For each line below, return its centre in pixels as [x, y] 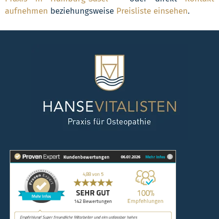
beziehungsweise [82, 11]
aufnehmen [26, 11]
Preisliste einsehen [152, 11]
